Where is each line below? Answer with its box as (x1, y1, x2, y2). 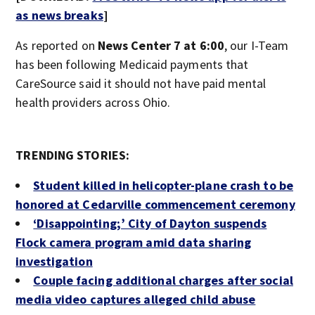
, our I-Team (224, 37, 289, 53)
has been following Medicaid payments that (15, 56, 249, 72)
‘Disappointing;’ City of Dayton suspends (33, 215, 267, 231)
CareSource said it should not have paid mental (15, 75, 266, 91)
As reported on (15, 37, 98, 53)
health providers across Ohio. (15, 94, 171, 110)
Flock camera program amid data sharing (15, 234, 252, 250)
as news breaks (15, 7, 103, 23)
